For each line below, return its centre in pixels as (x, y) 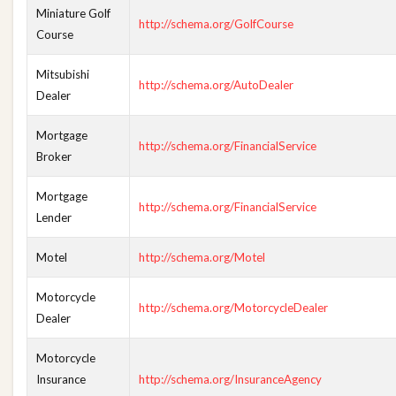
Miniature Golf (73, 13)
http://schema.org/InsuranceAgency (230, 379)
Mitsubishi (63, 74)
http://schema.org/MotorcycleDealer (233, 308)
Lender (54, 217)
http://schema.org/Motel (202, 257)
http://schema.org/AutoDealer (216, 85)
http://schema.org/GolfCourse (216, 24)
